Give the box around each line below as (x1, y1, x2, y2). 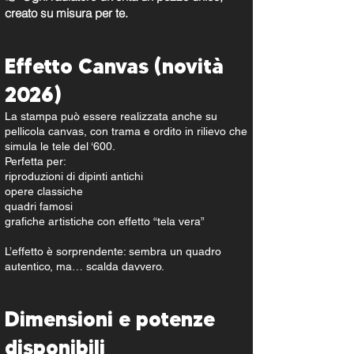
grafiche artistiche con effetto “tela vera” (5, 215, 205, 228)
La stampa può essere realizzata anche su (5, 110, 217, 122)
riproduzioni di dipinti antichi (5, 170, 143, 183)
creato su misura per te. (5, 6, 128, 21)
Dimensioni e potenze (5, 307, 215, 332)
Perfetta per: (5, 155, 66, 168)
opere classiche (5, 185, 83, 198)
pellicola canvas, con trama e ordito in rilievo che (5, 125, 247, 137)
